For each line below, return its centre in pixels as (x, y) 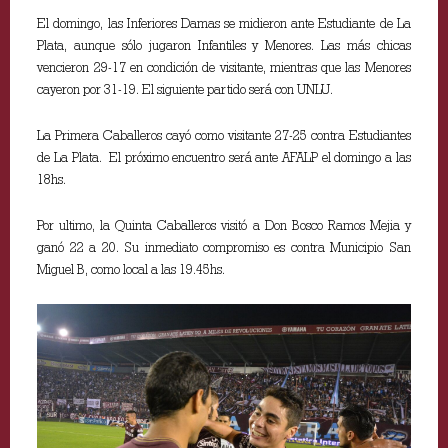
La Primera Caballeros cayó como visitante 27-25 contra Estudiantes (224, 135)
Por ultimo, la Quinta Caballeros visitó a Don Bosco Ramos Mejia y (224, 225)
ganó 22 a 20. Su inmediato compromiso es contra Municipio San (224, 247)
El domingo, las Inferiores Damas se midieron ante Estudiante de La (224, 23)
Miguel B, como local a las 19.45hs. (131, 269)
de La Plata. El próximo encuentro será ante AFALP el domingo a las (224, 157)
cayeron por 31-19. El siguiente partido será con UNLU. (185, 89)
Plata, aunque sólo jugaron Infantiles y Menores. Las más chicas (224, 45)
